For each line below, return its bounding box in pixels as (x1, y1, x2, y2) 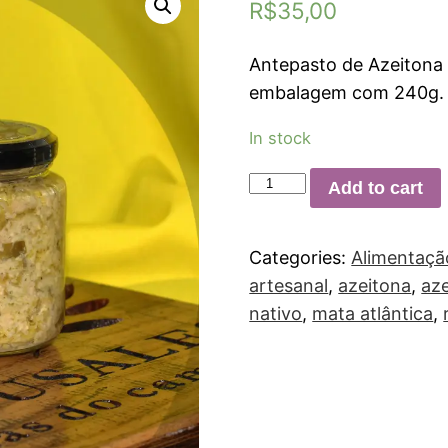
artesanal (249, 274, 329, 296)
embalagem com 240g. (249, 82, 445, 104)
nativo (249, 302, 303, 324)
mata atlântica (312, 302, 434, 324)
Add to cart (327, 177, 423, 198)
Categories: (249, 246, 352, 268)
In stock (249, 128, 312, 149)
